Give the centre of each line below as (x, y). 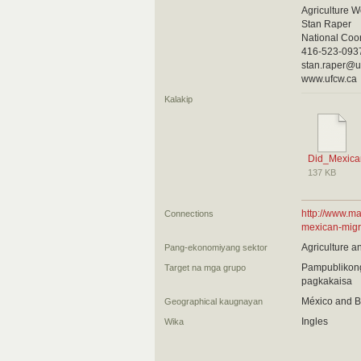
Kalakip (178, 99)
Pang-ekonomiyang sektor (216, 247)
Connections (189, 214)
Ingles (315, 322)
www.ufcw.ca (329, 79)
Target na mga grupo (205, 268)
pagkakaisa (327, 281)
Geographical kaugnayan (214, 301)
